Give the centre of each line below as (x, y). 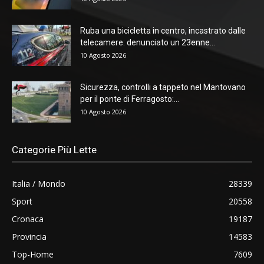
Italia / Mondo (39, 183)
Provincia (29, 236)
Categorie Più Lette (54, 149)
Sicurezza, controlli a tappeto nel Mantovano (163, 87)
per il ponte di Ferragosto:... (130, 99)
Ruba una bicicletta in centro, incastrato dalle (163, 30)
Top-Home (33, 254)
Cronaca (28, 219)
